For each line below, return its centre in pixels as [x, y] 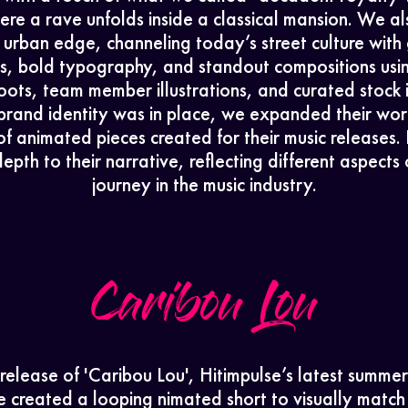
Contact [222, 76]
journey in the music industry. [204, 184]
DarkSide [222, 148]
